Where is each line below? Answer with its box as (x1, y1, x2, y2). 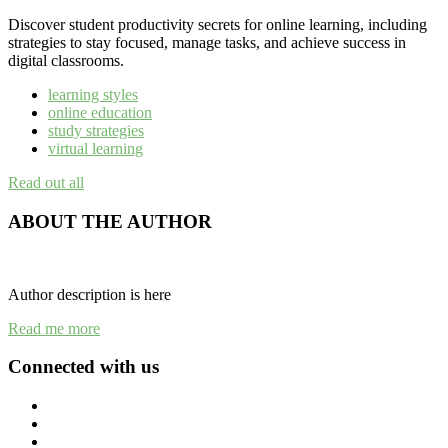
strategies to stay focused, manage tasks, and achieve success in (8, 34, 406, 52)
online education (48, 104, 152, 122)
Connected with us (8, 356, 159, 378)
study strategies (48, 122, 144, 140)
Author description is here (8, 285, 171, 303)
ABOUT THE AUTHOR (8, 210, 212, 232)
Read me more (8, 319, 100, 337)
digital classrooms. (8, 52, 124, 70)
